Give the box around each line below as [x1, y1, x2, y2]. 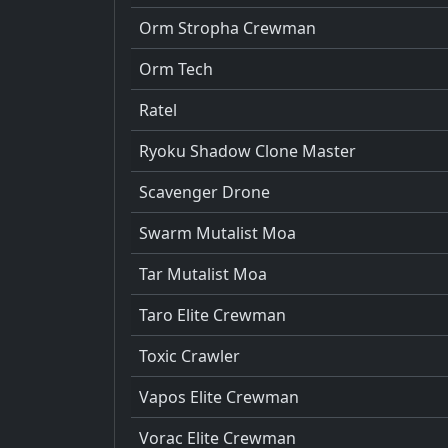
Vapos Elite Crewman [139, 385, 299, 408]
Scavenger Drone [139, 180, 270, 203]
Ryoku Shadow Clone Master [139, 139, 356, 162]
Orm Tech [139, 57, 213, 80]
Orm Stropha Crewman [139, 16, 316, 39]
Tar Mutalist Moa [139, 262, 267, 285]
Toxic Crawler [139, 344, 240, 367]
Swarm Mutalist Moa [139, 221, 296, 244]
